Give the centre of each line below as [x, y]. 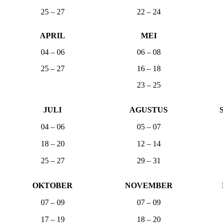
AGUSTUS [149, 110]
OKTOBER [53, 186]
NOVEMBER [149, 186]
